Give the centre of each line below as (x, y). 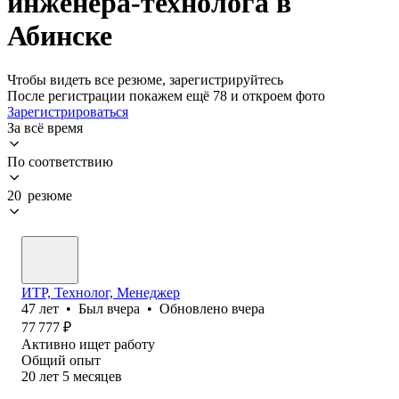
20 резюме (40, 195)
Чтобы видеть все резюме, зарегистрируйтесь (145, 79)
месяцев (98, 376)
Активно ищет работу (88, 344)
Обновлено (195, 308)
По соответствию (60, 161)
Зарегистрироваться (68, 111)
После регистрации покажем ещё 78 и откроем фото (166, 95)
